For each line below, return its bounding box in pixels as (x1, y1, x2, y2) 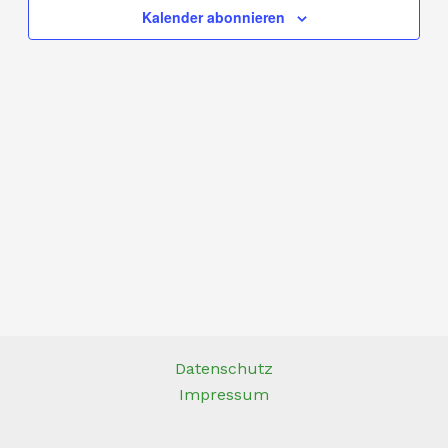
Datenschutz (175, 359, 273, 378)
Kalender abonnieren (141, 6, 285, 27)
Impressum (179, 385, 269, 404)
